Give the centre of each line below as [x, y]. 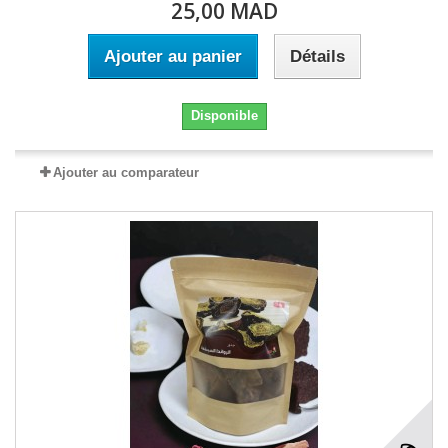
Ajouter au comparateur [126, 172]
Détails [317, 56]
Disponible [224, 115]
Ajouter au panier [172, 56]
